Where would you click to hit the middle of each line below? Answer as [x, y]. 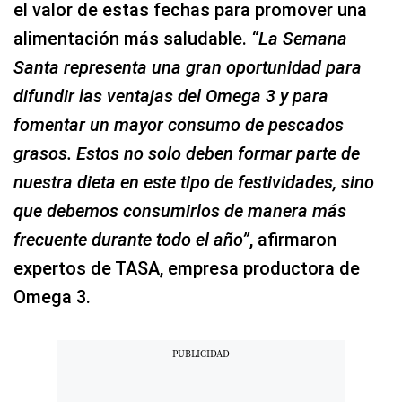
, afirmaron [293, 240]
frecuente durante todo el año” [131, 240]
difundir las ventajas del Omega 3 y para [171, 96]
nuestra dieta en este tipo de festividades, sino [194, 183]
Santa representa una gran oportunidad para [188, 68]
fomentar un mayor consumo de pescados [179, 125]
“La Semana [299, 39]
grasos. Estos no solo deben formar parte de [187, 154]
